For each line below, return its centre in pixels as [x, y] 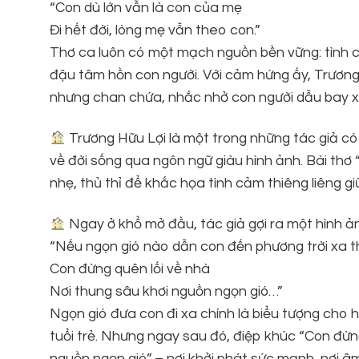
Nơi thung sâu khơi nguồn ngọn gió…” [166, 292]
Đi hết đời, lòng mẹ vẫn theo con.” [155, 30]
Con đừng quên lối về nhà [130, 269]
